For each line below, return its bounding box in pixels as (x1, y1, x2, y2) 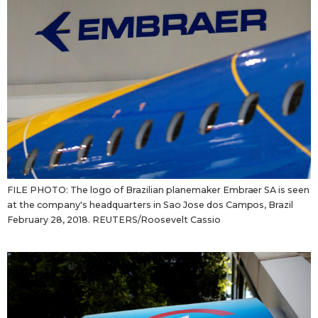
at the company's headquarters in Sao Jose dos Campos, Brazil (7, 199, 294, 211)
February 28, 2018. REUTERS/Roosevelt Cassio (7, 214, 221, 226)
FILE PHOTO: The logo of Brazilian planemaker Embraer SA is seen (7, 185, 310, 196)
